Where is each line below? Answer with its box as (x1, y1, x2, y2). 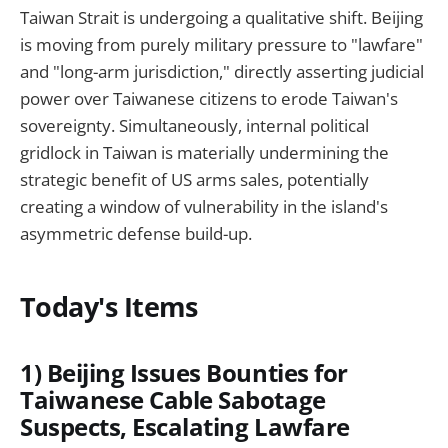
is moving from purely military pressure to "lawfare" (20, 33, 423, 57)
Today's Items (20, 287, 198, 325)
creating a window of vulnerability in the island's (20, 195, 388, 219)
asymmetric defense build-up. (20, 222, 252, 246)
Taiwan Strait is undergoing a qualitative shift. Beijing (20, 6, 423, 30)
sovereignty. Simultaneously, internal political (20, 114, 369, 138)
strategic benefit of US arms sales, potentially (20, 168, 369, 192)
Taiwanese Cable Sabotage (20, 383, 326, 416)
